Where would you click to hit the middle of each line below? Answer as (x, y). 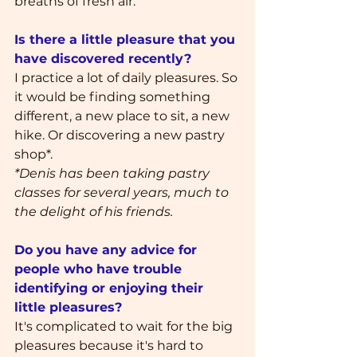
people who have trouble (100, 269)
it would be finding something (114, 96)
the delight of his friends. (94, 211)
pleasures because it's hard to (110, 345)
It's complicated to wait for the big (125, 326)
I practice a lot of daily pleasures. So (127, 77)
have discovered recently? (103, 58)
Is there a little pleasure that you (127, 39)
